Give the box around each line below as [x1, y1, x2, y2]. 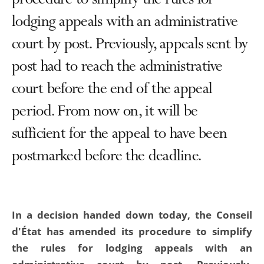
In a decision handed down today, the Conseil [12, 208, 252, 222]
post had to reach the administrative [12, 59, 223, 77]
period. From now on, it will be [12, 104, 198, 121]
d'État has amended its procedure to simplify [12, 225, 252, 238]
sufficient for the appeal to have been [12, 126, 227, 144]
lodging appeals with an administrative [12, 14, 238, 32]
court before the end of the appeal [12, 81, 213, 99]
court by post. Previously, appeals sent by [12, 37, 248, 54]
